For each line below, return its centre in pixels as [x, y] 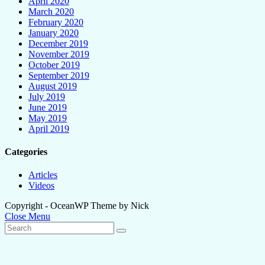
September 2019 [59, 75]
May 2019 [48, 118]
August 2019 [53, 86]
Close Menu [28, 216]
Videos [41, 186]
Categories [26, 151]
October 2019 [54, 64]
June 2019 [48, 107]
